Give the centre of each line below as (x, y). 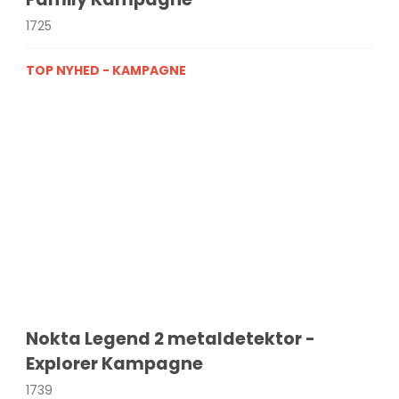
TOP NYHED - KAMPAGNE (108, 70)
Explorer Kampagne (115, 364)
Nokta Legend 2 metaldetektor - (171, 339)
